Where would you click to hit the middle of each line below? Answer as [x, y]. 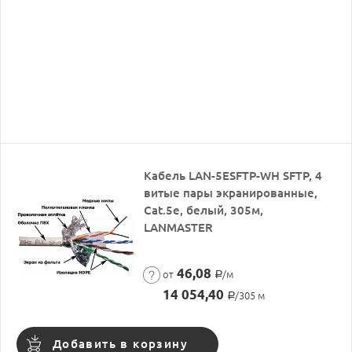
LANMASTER [179, 227]
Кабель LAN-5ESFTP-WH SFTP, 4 [233, 175]
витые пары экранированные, [231, 192]
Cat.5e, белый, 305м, [204, 210]
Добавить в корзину [120, 343]
